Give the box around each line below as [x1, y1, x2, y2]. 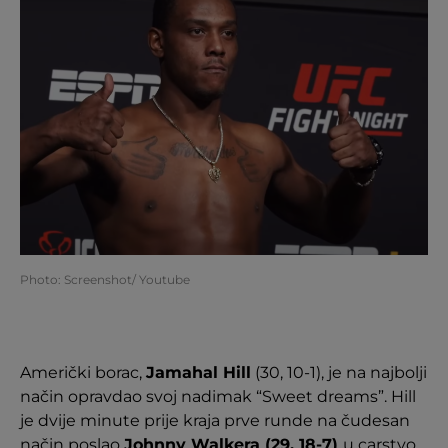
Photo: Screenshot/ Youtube [20, 272, 190, 287]
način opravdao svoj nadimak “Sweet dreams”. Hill [20, 387, 416, 406]
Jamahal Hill [146, 363, 251, 382]
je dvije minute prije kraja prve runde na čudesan [20, 411, 410, 430]
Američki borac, [20, 363, 146, 382]
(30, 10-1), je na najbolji [251, 363, 427, 382]
